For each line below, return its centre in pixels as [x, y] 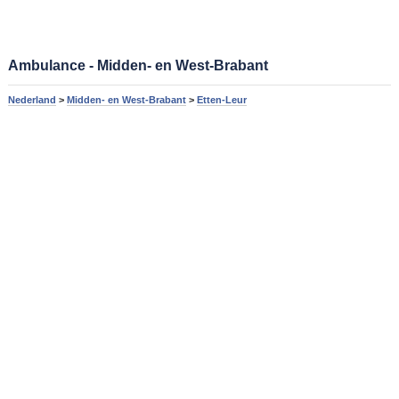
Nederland [32, 99]
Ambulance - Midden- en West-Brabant [138, 65]
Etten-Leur [221, 99]
